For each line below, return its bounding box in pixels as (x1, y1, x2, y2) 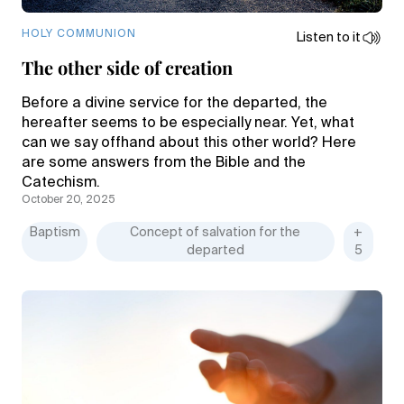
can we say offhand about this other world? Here (22, 136, 356, 151)
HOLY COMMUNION (22, 29, 136, 40)
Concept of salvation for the (130, 226, 301, 239)
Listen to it (297, 32, 361, 44)
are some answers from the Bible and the (22, 156, 306, 170)
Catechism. (22, 176, 100, 190)
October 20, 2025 (22, 195, 115, 206)
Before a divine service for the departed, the (22, 96, 327, 111)
